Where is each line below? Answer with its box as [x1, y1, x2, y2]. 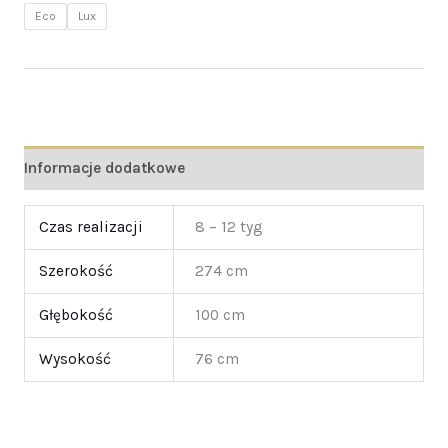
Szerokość [38, 262, 113, 281]
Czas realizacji [38, 218, 143, 237]
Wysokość [38, 350, 111, 369]
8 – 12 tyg [194, 218, 263, 237]
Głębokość [38, 306, 113, 325]
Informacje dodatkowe [23, 158, 185, 177]
